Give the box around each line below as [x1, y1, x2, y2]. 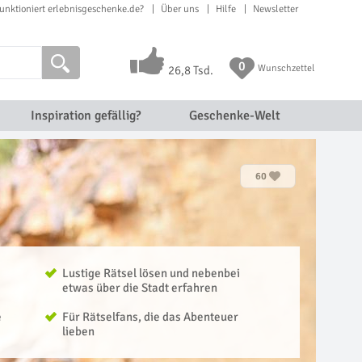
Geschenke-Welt [188, 107, 280, 124]
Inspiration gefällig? [30, 107, 141, 124]
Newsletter [253, 2, 298, 15]
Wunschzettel [257, 62, 314, 74]
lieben [62, 324, 95, 339]
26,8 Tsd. [167, 63, 213, 78]
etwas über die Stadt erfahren [62, 280, 217, 295]
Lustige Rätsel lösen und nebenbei [62, 266, 240, 280]
